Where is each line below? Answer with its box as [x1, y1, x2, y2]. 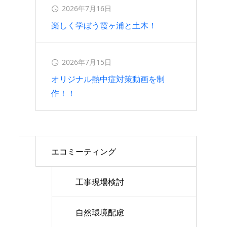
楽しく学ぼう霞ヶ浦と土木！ [51, 20, 157, 31]
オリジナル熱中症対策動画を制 [51, 73, 165, 85]
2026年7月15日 [62, 57, 111, 67]
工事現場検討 [75, 176, 124, 187]
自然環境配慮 [75, 207, 124, 218]
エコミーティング [51, 146, 116, 157]
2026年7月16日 [62, 4, 111, 13]
